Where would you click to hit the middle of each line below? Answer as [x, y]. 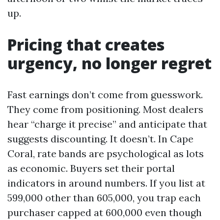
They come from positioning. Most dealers [105, 109]
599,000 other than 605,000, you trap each [104, 198]
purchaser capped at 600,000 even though [105, 212]
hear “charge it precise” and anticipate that [107, 124]
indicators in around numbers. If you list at [106, 183]
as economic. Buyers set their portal [91, 168]
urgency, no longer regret [110, 63]
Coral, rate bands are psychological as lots [106, 153]
